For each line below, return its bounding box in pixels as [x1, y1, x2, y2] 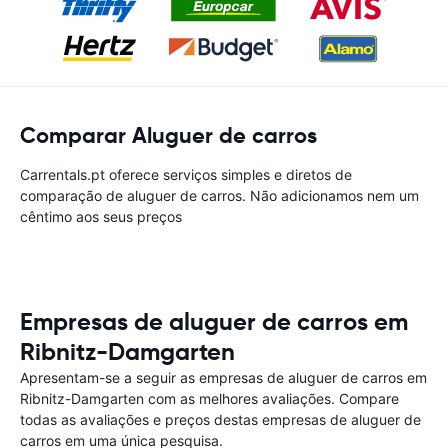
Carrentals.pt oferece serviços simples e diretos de [20, 166, 352, 183]
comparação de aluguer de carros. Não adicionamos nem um [20, 187, 419, 204]
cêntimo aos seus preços [20, 208, 182, 225]
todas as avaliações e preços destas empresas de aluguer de [20, 411, 421, 428]
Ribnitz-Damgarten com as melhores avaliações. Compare [20, 390, 399, 407]
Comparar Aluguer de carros [20, 122, 317, 149]
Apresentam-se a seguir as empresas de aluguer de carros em [20, 369, 427, 386]
